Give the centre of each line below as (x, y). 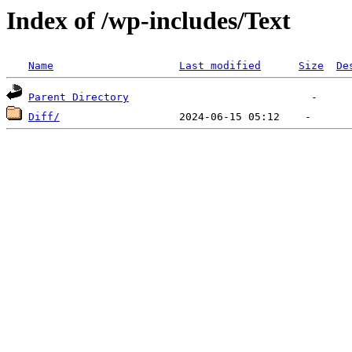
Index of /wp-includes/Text (148, 20)
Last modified (220, 66)
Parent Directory (79, 97)
